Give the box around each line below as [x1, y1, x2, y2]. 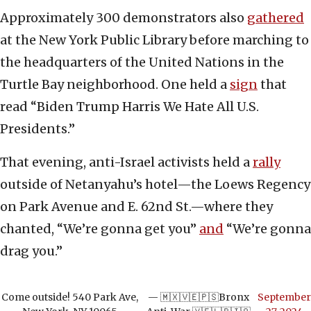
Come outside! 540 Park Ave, [1, 291, 138, 304]
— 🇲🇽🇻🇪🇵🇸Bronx [148, 291, 249, 304]
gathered [247, 10, 304, 26]
